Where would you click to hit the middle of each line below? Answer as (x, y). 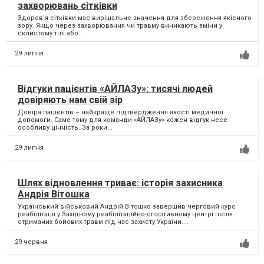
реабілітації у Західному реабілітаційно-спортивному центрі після (125, 214)
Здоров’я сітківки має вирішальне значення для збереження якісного (135, 18)
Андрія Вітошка (54, 194)
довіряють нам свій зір (70, 100)
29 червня (31, 242)
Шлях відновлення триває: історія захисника (120, 183)
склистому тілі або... (51, 34)
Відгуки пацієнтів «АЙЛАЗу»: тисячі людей (115, 89)
